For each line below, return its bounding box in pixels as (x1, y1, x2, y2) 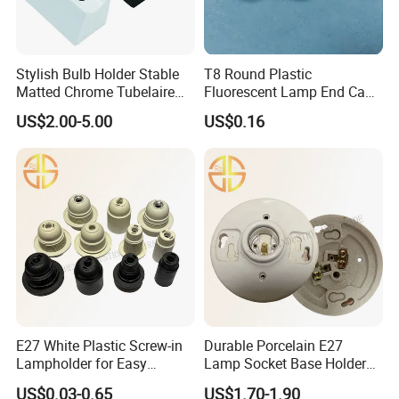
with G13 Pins (203, 99, 291, 119)
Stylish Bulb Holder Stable (16, 63, 180, 84)
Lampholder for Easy (16, 354, 148, 374)
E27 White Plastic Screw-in (16, 336, 183, 356)
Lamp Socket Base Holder (203, 354, 366, 374)
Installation (16, 371, 87, 392)
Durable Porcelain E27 (203, 336, 343, 356)
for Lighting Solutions (203, 371, 340, 392)
